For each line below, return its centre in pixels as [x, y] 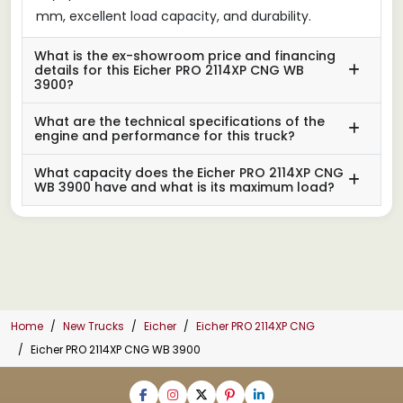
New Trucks [94, 326]
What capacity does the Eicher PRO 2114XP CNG [189, 172]
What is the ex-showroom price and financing [185, 55]
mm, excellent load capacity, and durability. [174, 16]
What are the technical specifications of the [179, 121]
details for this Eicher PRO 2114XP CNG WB [169, 70]
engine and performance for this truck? [165, 135]
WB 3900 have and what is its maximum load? [184, 187]
